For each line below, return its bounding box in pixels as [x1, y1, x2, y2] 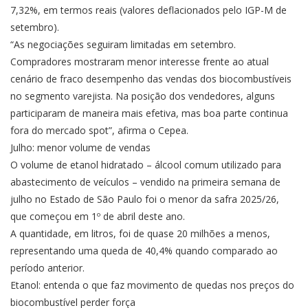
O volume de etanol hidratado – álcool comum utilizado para [10, 158, 281, 172]
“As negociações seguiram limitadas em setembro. [10, 38, 236, 52]
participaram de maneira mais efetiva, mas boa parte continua [10, 107, 288, 120]
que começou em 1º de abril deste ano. [10, 210, 185, 223]
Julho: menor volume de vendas [10, 141, 151, 155]
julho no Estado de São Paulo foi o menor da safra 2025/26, [10, 192, 279, 206]
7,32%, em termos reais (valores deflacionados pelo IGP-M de [10, 3, 287, 17]
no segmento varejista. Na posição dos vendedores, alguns [10, 89, 275, 103]
